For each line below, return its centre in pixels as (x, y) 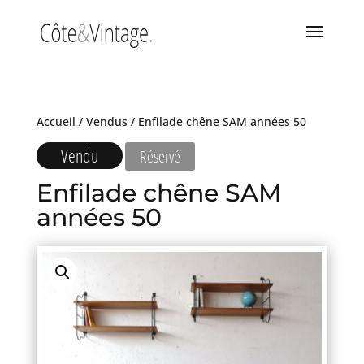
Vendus (106, 121)
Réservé (160, 156)
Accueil (56, 121)
